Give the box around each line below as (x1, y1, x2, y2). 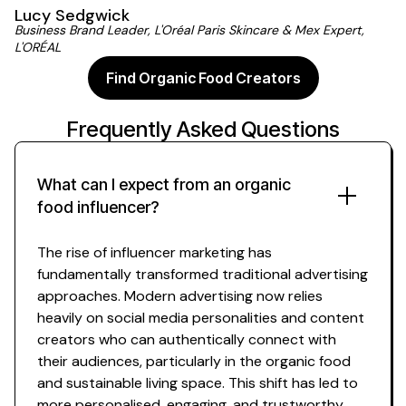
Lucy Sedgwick (14, 4, 130, 26)
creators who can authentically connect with (37, 329, 336, 349)
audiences (72, 351, 140, 371)
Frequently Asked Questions (66, 115, 340, 142)
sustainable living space (66, 372, 222, 392)
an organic (213, 174, 291, 194)
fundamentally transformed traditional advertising (37, 264, 368, 284)
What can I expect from (37, 174, 213, 194)
